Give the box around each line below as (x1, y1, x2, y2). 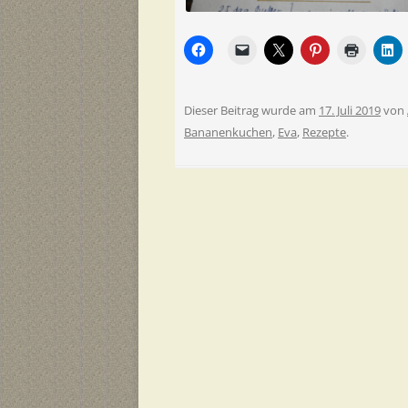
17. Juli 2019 (319, 101, 381, 118)
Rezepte (302, 123, 346, 140)
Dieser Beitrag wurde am (184, 101, 319, 118)
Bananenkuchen (184, 123, 272, 140)
